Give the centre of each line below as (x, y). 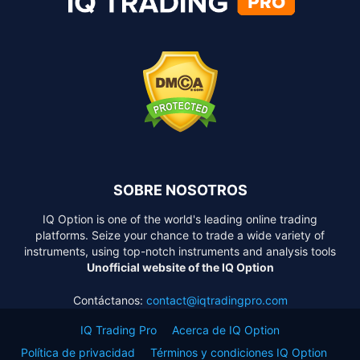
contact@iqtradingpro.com (217, 301)
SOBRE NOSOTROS (180, 190)
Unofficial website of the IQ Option (180, 268)
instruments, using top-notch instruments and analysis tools (180, 252)
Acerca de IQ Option (226, 330)
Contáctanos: (109, 301)
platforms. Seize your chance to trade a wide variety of (180, 235)
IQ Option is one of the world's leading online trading (180, 219)
